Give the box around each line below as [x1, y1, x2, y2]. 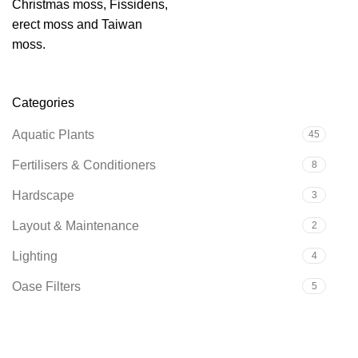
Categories [12, 96, 74, 109]
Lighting [12, 249, 58, 263]
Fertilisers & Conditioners [12, 158, 156, 172]
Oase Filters [12, 280, 81, 293]
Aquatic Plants [12, 128, 94, 141]
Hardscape [12, 189, 74, 202]
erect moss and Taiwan [12, 18, 142, 31]
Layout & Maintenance [12, 219, 139, 233]
